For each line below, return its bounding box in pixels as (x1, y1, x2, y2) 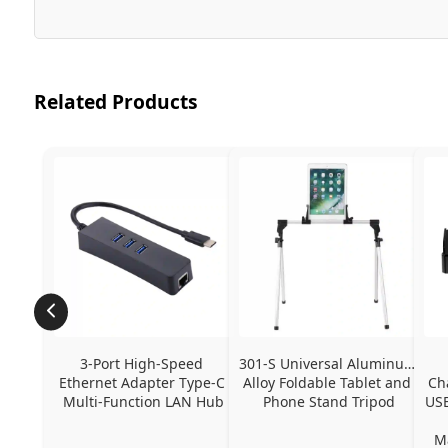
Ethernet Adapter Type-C (58, 372, 225, 392)
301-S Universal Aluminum (238, 353, 417, 373)
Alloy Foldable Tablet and (242, 372, 411, 392)
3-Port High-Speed (80, 353, 204, 373)
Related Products (33, 87, 198, 115)
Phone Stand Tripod (262, 391, 395, 411)
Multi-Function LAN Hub (63, 391, 225, 411)
